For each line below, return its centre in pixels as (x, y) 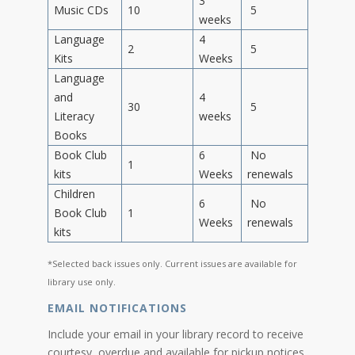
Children (74, 193)
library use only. (82, 281)
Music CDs (81, 10)
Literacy (74, 116)
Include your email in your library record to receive (176, 334)
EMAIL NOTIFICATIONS (121, 307)
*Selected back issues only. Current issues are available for (172, 263)
